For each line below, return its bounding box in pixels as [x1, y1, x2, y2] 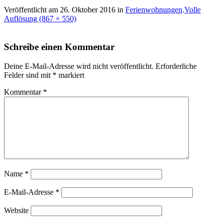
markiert [56, 70, 84, 79]
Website [4, 206, 29, 215]
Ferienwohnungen [125, 5, 182, 14]
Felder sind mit [4, 70, 53, 79]
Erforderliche [156, 61, 197, 70]
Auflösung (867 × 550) [4, 14, 76, 23]
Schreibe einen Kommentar [4, 41, 114, 52]
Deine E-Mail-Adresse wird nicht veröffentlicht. [4, 61, 154, 70]
